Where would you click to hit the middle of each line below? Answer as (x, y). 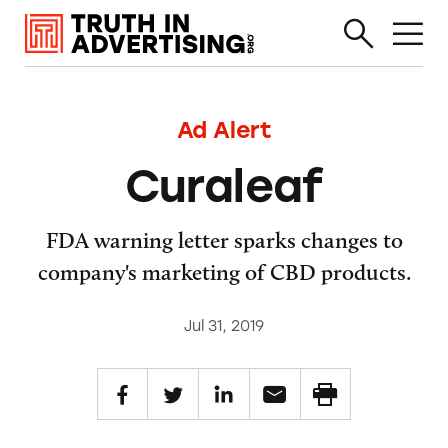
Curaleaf (224, 185)
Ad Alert (224, 130)
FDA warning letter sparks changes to (224, 239)
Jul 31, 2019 (224, 326)
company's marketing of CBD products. (224, 271)
